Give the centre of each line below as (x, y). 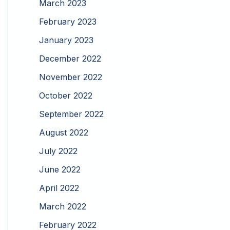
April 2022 (59, 188)
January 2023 (66, 40)
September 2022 (71, 114)
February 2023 (68, 22)
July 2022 (58, 151)
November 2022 (71, 77)
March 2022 (63, 207)
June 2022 (60, 170)
